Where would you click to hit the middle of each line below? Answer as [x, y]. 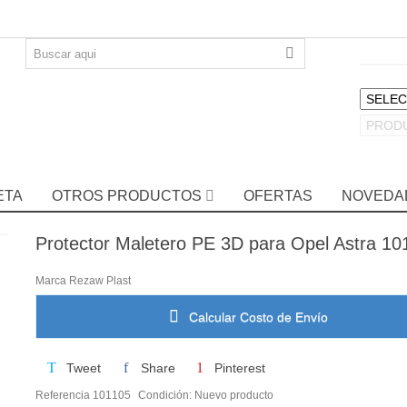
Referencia [62, 395]
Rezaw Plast [99, 280]
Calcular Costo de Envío [257, 317]
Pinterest [238, 367]
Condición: [164, 395]
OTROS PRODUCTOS [126, 196]
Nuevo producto [233, 395]
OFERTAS [278, 196]
